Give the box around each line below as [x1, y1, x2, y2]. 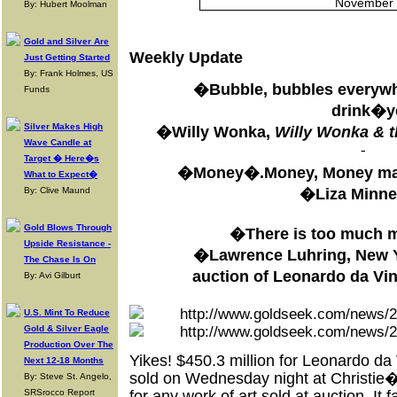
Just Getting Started [24, 52, 110, 62]
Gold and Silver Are [24, 36, 109, 46]
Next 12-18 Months [24, 355, 104, 365]
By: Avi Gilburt [24, 270, 81, 280]
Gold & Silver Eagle [24, 323, 109, 333]
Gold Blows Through [24, 222, 112, 232]
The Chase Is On [24, 254, 96, 264]
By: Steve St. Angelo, [24, 371, 112, 381]
